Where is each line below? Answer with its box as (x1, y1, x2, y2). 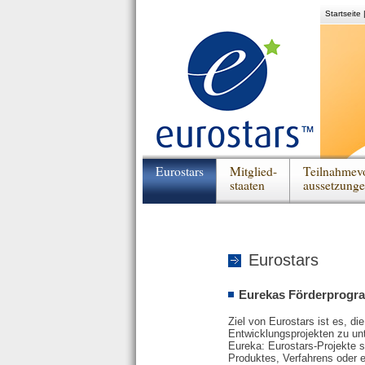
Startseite (325, 9, 361, 18)
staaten (229, 177, 265, 193)
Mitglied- (229, 163, 277, 179)
